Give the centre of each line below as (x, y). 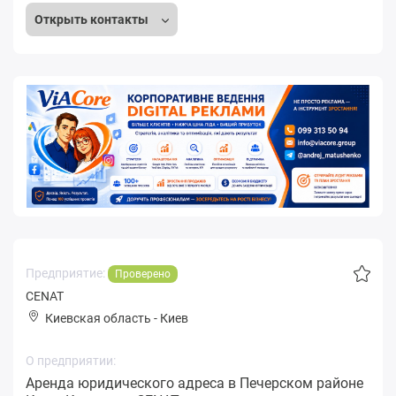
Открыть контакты (93, 19)
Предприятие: (67, 273)
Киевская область (98, 318)
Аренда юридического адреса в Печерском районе (194, 383)
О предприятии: (71, 360)
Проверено (143, 274)
